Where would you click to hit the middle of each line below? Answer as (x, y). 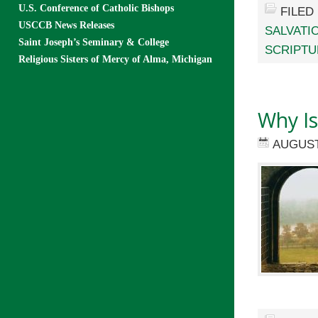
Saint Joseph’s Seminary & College (94, 42)
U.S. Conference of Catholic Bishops (96, 8)
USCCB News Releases (66, 25)
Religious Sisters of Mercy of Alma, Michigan (115, 59)
